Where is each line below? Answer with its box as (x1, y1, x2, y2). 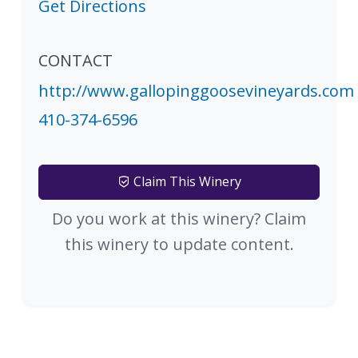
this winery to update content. (64, 233, 294, 256)
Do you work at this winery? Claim (52, 208, 306, 230)
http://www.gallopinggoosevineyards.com (38, 80, 354, 102)
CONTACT (38, 50, 113, 72)
